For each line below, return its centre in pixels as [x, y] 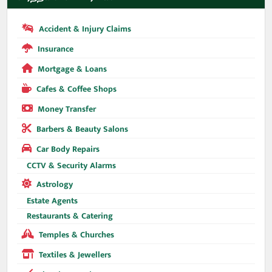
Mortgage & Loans [73, 69]
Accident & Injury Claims [85, 29]
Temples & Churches [77, 235]
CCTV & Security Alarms [72, 166]
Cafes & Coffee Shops [77, 89]
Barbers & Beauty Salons [83, 129]
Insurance [56, 49]
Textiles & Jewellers [75, 255]
